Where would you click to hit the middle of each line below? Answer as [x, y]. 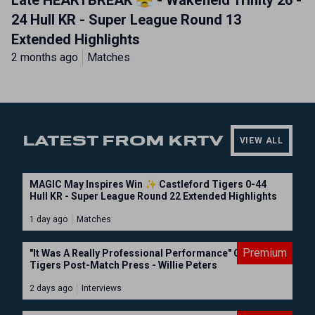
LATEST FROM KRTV [123, 141]
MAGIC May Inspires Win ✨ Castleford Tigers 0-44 [148, 184]
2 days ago [51, 288]
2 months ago [45, 57]
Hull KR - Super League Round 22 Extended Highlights [153, 196]
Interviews [102, 288]
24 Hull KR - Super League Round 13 [126, 20]
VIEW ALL [261, 141]
